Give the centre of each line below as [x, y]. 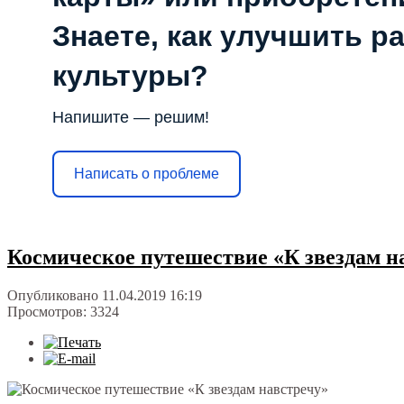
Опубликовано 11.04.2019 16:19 [105, 296]
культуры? [130, 75]
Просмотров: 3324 [63, 312]
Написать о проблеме [147, 174]
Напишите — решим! [131, 117]
